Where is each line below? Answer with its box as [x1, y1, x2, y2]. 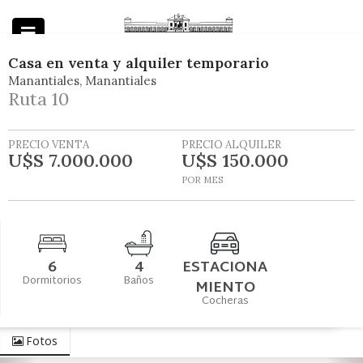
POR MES [181, 173, 223, 186]
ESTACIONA [182, 254, 268, 281]
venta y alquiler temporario [68, 53, 269, 72]
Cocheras [201, 291, 249, 311]
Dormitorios [22, 271, 83, 291]
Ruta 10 [8, 87, 69, 110]
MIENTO [194, 274, 255, 301]
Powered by [248, 79, 306, 96]
